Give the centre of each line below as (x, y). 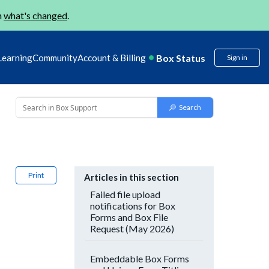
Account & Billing (112, 58)
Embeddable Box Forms (140, 258)
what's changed (35, 15)
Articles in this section (131, 177)
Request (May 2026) (132, 228)
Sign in (237, 57)
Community (55, 58)
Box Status (181, 58)
